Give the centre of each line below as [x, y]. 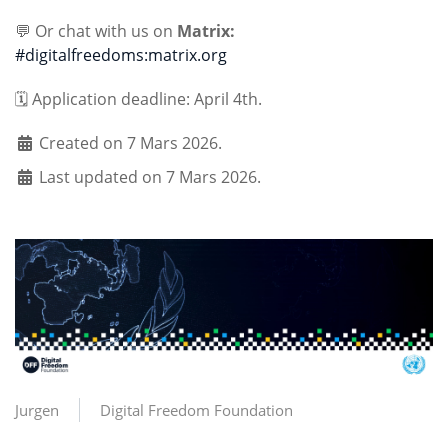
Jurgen [37, 410]
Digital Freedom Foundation [196, 410]
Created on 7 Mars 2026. [130, 143]
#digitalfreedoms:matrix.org [121, 55]
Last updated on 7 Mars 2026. [150, 177]
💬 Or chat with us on [96, 31]
